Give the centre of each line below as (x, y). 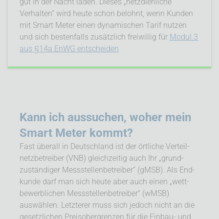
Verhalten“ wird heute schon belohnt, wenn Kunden (106, 13)
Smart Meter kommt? (76, 133)
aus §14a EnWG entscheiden (69, 48)
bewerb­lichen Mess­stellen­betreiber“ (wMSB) (94, 193)
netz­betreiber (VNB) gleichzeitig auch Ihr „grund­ (102, 158)
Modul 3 (184, 37)
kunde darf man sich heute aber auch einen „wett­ (104, 181)
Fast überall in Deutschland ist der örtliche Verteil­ (105, 146)
